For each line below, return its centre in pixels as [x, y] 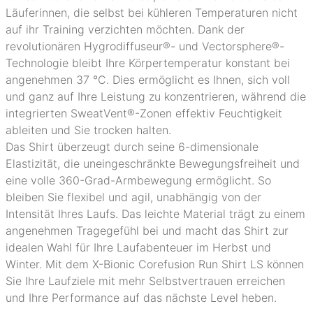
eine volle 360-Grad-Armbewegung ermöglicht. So [138, 180]
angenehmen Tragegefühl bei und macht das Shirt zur [147, 231]
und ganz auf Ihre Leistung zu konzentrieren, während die [156, 96]
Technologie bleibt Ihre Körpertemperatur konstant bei [148, 63]
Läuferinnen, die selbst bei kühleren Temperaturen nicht [152, 13]
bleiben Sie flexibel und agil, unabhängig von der [133, 197]
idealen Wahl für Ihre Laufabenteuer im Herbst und [138, 247]
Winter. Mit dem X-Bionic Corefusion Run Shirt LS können [155, 264]
